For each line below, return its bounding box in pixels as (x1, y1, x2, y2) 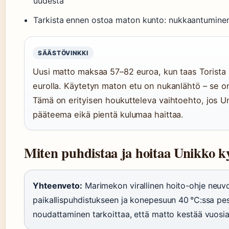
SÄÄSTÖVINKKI (38, 49, 88, 57)
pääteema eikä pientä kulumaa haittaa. (33, 109, 184, 120)
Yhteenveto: (33, 180, 82, 191)
